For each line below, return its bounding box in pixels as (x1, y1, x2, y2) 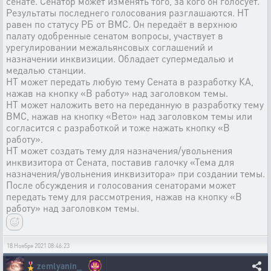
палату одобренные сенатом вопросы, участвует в (6, 29, 223, 42)
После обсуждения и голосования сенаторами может (6, 178, 236, 191)
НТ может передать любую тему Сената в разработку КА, (6, 75, 253, 88)
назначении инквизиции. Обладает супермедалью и (6, 52, 233, 65)
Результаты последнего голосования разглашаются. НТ (6, 6, 249, 19)
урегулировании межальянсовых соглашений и (6, 41, 213, 53)
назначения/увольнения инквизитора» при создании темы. (6, 167, 265, 180)
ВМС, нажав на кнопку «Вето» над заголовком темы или (6, 109, 252, 122)
